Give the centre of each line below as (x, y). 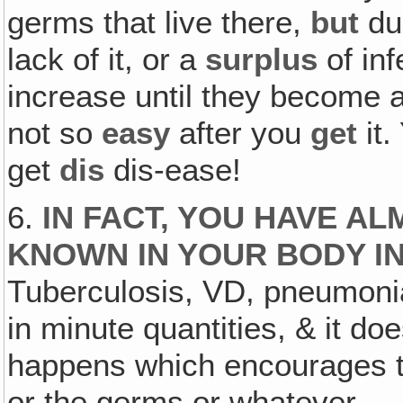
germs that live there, (159, 23)
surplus (262, 60)
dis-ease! (173, 170)
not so (55, 134)
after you (241, 134)
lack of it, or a (107, 60)
